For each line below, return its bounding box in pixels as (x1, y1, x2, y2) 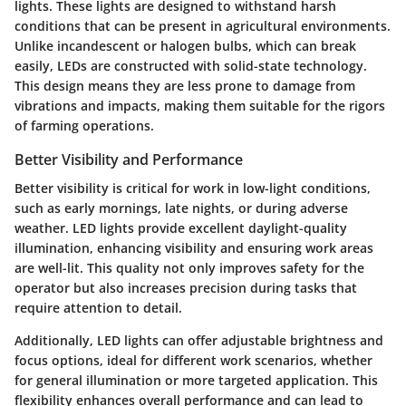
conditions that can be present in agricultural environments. (14, 16, 391, 34)
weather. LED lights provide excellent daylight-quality (14, 218, 347, 237)
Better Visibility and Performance (14, 149, 243, 169)
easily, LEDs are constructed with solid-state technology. (14, 56, 367, 74)
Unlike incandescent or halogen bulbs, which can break (14, 36, 356, 54)
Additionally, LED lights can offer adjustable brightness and (14, 331, 383, 349)
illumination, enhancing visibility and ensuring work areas (14, 238, 373, 256)
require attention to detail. (14, 298, 182, 316)
